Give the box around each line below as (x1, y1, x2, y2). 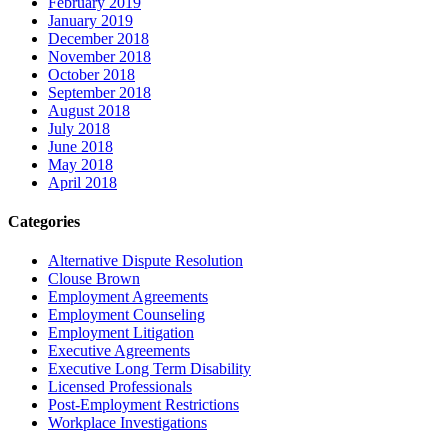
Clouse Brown (48, 270, 140, 288)
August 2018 (48, 101, 130, 119)
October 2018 (48, 65, 135, 83)
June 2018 (48, 137, 113, 155)
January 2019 (48, 11, 133, 29)
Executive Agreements (48, 342, 190, 360)
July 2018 (48, 119, 110, 137)
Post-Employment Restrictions (48, 396, 239, 414)
